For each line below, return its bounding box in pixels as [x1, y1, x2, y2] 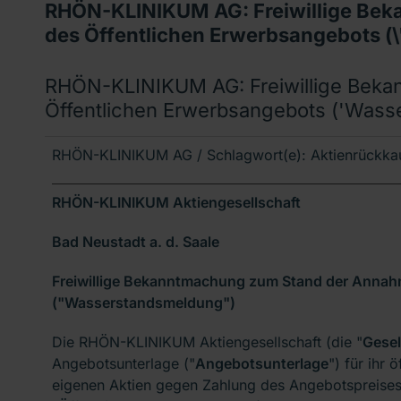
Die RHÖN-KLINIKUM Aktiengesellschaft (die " [52, 332, 363, 351]
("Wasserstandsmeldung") [52, 293, 235, 311]
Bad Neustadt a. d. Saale [52, 232, 219, 251]
